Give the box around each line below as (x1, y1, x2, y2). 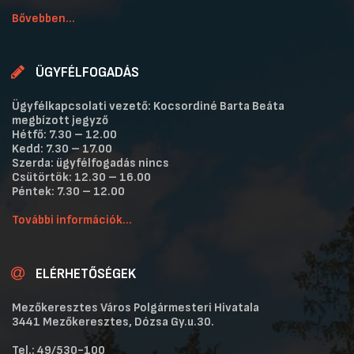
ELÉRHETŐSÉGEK (36, 265, 136, 283)
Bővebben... (12, 11, 75, 27)
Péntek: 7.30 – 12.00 (12, 184, 125, 200)
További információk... (12, 213, 132, 228)
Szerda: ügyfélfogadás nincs (12, 156, 169, 171)
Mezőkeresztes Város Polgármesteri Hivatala (12, 300, 259, 316)
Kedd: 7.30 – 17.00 (12, 141, 112, 157)
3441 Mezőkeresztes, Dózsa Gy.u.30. (12, 314, 214, 330)
